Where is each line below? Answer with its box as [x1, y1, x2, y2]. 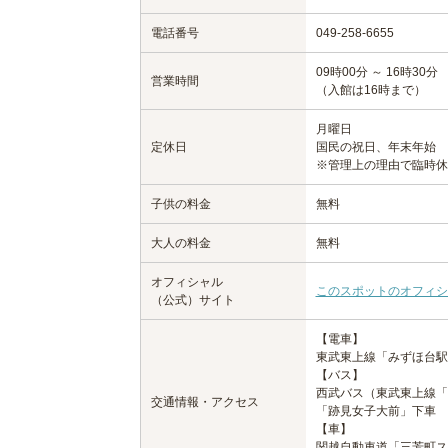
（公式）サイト [150, 292, 235, 307]
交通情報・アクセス [150, 394, 259, 409]
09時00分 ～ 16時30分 [315, 64, 438, 79]
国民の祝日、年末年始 [315, 139, 436, 154]
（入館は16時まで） [315, 82, 426, 97]
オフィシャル [150, 274, 223, 289]
